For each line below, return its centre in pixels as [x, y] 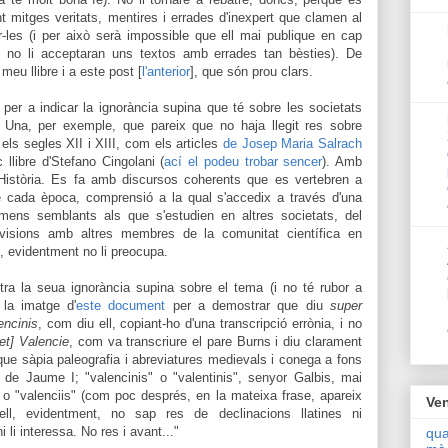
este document [121, 305]
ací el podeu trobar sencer [243, 161]
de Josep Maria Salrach [293, 143]
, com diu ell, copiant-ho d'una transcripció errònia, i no [199, 323]
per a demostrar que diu [248, 305]
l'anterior [166, 71]
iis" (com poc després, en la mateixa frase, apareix [210, 395]
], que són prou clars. [251, 71]
